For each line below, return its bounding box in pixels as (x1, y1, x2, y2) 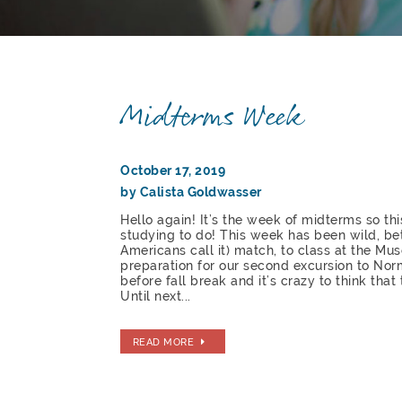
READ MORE (132, 335, 195, 348)
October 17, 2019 (120, 163, 226, 179)
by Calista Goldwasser (120, 185, 262, 200)
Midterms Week (120, 92, 304, 142)
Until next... (120, 289, 191, 304)
